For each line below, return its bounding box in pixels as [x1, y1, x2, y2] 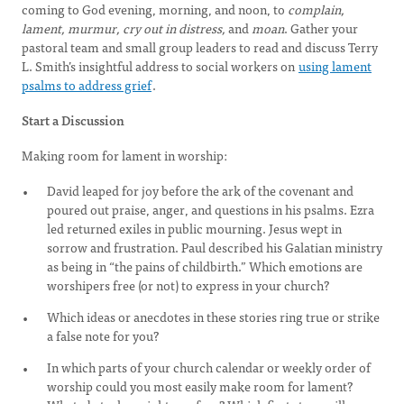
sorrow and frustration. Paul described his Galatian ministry [47, 237, 382, 257]
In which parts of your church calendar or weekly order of [47, 357, 371, 377]
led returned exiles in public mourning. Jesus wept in [47, 218, 342, 238]
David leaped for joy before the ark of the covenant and [47, 180, 353, 200]
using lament [298, 56, 372, 76]
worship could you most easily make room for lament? [47, 376, 353, 396]
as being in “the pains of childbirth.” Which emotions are [47, 256, 363, 276]
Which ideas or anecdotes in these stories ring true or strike [47, 307, 380, 326]
